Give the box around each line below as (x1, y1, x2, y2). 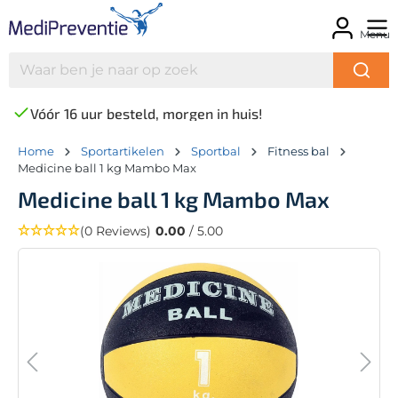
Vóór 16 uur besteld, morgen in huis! (30, 104, 262, 122)
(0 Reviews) (80, 222, 151, 239)
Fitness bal (267, 143, 330, 158)
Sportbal (191, 143, 241, 158)
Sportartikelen (81, 143, 164, 158)
